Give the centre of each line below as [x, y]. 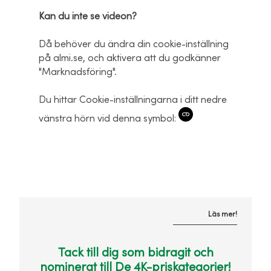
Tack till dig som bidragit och [135, 253]
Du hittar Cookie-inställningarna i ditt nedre [133, 100]
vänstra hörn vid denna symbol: [109, 118]
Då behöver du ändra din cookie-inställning [134, 44]
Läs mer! [223, 214]
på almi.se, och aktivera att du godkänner [130, 58]
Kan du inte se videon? [88, 16]
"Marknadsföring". [78, 72]
